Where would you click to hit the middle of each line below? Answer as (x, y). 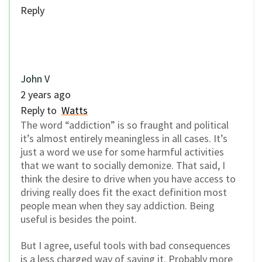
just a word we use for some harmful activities (122, 152)
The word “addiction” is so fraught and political (125, 125)
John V (35, 79)
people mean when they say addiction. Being (118, 206)
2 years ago (46, 95)
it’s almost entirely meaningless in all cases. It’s (124, 139)
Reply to (41, 111)
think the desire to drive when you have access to (128, 179)
